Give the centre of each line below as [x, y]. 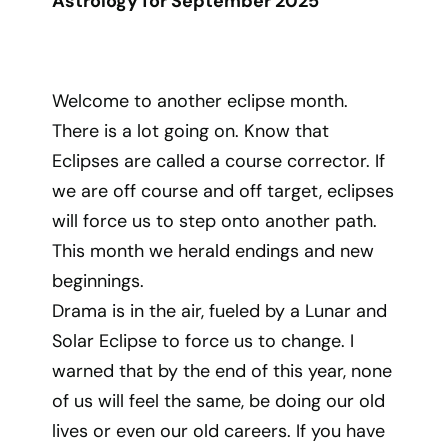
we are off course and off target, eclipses [223, 191]
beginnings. [98, 281]
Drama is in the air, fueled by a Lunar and [220, 311]
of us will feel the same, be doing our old [219, 401]
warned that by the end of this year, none [222, 371]
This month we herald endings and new [213, 251]
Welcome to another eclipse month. [200, 101]
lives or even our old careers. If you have [219, 431]
